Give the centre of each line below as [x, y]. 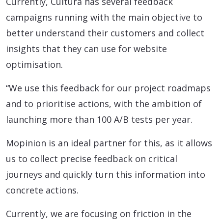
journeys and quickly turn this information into [106, 175]
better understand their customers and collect [105, 33]
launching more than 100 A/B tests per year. [99, 120]
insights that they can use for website [86, 49]
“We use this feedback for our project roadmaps [108, 88]
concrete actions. [42, 190]
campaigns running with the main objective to [104, 17]
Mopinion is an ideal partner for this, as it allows [109, 143]
